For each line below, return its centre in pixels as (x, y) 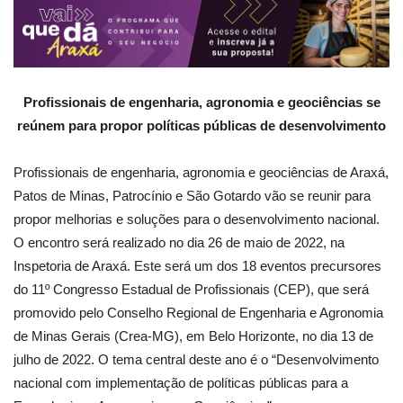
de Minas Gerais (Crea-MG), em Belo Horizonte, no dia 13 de (193, 336)
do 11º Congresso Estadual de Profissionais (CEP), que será (191, 289)
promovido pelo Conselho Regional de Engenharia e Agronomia (198, 312)
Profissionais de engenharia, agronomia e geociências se (201, 102)
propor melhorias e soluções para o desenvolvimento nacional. (197, 219)
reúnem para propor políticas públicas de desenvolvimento (201, 125)
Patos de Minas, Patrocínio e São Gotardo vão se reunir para (192, 195)
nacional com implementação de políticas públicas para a (181, 382)
